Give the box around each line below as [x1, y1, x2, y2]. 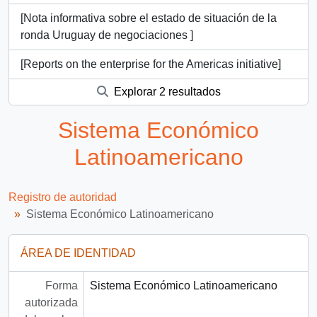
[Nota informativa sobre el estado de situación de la [21, 12, 277, 24]
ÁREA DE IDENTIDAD [21, 246, 136, 259]
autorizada [24, 296, 78, 309]
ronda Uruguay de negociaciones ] [21, 29, 193, 41]
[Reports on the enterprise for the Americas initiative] [21, 58, 281, 70]
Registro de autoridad [8, 190, 117, 203]
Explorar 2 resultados [110, 86, 221, 98]
